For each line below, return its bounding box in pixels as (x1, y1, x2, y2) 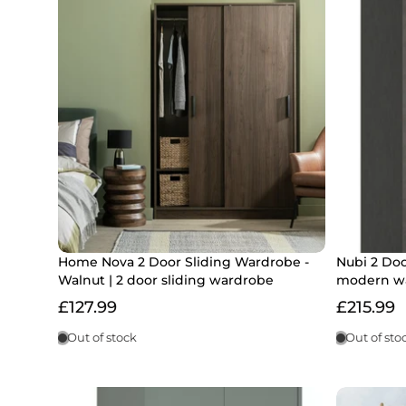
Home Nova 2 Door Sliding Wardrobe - (58, 254, 309, 271)
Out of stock (67, 331, 137, 345)
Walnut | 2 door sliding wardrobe (58, 272, 274, 289)
